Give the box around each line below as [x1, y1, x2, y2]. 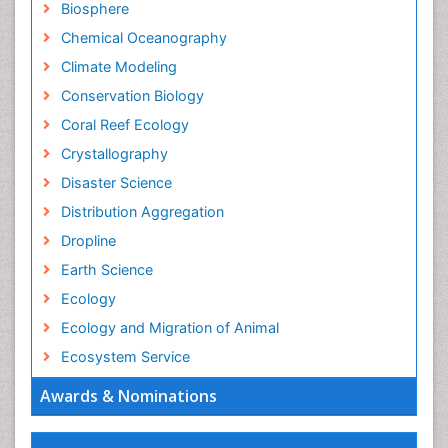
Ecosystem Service [60, 348, 190, 366]
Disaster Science [60, 174, 172, 192]
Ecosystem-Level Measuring [60, 377, 253, 395]
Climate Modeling [60, 58, 177, 76]
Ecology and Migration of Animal [60, 319, 279, 337]
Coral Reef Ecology [60, 116, 189, 134]
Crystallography [60, 145, 168, 163]
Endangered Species [60, 406, 199, 424]
